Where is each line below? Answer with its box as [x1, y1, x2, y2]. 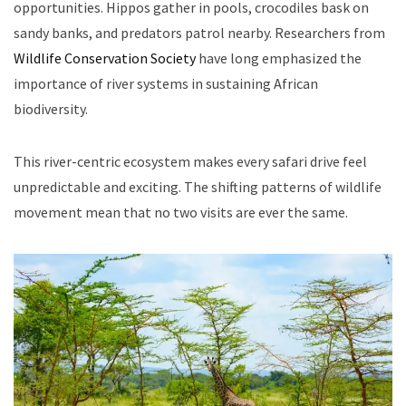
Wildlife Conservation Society [14, 48, 196, 67]
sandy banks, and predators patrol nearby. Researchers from [14, 23, 385, 42]
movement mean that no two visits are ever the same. [14, 202, 348, 221]
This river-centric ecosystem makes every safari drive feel [14, 151, 367, 170]
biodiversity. [14, 99, 88, 118]
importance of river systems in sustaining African [14, 73, 318, 92]
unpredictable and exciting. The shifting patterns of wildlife [14, 177, 382, 196]
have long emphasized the [196, 48, 362, 67]
